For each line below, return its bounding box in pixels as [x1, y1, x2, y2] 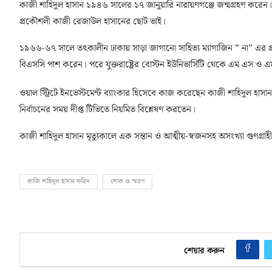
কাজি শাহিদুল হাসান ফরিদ [27, 176, 90, 188]
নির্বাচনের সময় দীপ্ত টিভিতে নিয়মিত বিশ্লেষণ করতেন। [19, 103, 195, 118]
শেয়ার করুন [184, 244, 225, 258]
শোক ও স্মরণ [110, 176, 144, 188]
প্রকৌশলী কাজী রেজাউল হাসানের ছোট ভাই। [19, 15, 166, 30]
